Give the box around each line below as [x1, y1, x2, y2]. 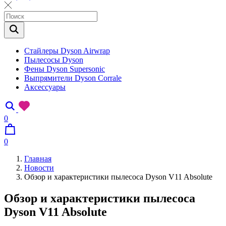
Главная [24, 154, 51, 163]
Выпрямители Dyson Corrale [24, 74, 122, 82]
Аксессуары [24, 83, 66, 91]
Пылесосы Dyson [24, 55, 83, 64]
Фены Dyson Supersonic [24, 65, 105, 73]
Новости [24, 163, 54, 172]
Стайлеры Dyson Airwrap [24, 46, 110, 55]
